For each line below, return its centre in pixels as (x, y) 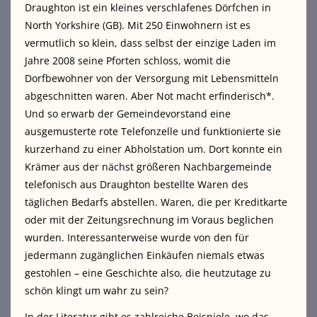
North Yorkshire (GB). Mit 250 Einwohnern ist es (138, 25)
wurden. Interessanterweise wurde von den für (137, 238)
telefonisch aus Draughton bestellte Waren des (137, 185)
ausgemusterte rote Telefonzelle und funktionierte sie (153, 132)
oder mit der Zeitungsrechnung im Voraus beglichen (149, 220)
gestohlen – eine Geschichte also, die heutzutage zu (148, 273)
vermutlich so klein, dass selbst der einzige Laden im (150, 43)
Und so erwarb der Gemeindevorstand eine (128, 114)
